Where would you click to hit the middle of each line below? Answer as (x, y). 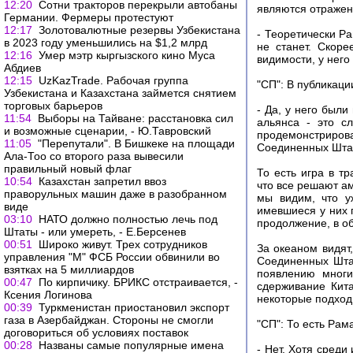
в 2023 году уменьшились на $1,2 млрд (106, 43)
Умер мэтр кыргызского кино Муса (127, 55)
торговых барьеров (53, 106)
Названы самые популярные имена (131, 345)
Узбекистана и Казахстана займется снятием (120, 93)
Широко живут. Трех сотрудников (123, 244)
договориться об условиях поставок (96, 333)
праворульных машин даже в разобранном (115, 194)
